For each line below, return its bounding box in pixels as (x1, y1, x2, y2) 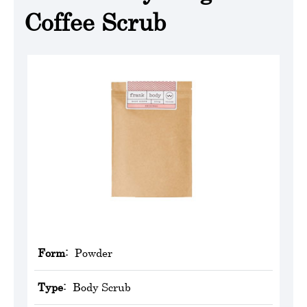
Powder (75, 245, 112, 260)
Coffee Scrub (24, 8, 166, 36)
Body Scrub (73, 280, 131, 294)
